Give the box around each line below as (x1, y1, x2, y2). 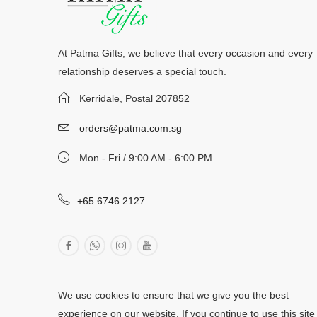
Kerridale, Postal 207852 (79, 93, 190, 105)
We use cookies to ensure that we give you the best (58, 289, 289, 301)
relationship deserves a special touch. (58, 66, 226, 77)
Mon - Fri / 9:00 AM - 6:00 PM (79, 152, 212, 164)
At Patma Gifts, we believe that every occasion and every (58, 47, 313, 59)
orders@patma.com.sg (79, 122, 182, 134)
